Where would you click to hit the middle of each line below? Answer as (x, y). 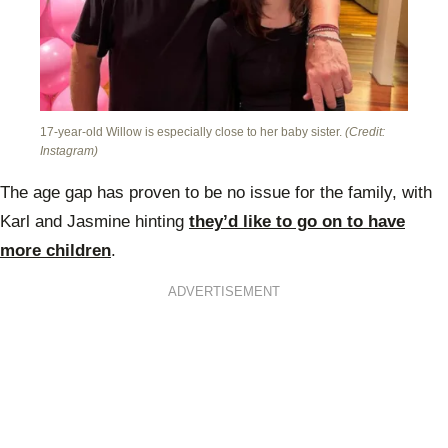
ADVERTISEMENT (224, 292)
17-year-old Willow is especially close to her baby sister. (192, 132)
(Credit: (365, 132)
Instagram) (69, 151)
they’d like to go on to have (297, 221)
